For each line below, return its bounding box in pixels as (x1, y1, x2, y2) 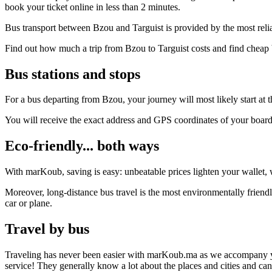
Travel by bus (5, 221, 89, 237)
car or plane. (5, 198, 52, 209)
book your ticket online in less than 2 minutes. (5, 1, 180, 12)
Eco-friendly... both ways (5, 138, 159, 154)
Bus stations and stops (5, 66, 140, 82)
